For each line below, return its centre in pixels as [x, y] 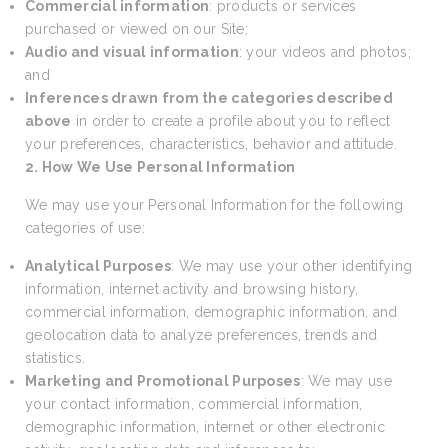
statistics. [55, 358]
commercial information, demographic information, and [211, 312]
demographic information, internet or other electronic [205, 427]
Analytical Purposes [98, 266]
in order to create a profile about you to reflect [231, 121]
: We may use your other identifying [292, 266]
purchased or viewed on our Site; [136, 29]
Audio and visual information [132, 52]
